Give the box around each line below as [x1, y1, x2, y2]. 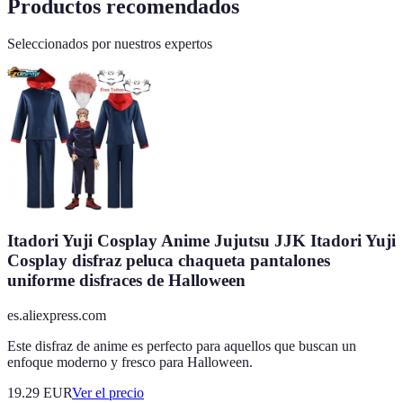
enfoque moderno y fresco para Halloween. [7, 354, 253, 370]
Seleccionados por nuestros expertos [7, 36, 212, 52]
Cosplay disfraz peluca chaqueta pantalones [7, 251, 330, 271]
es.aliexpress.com [7, 307, 106, 323]
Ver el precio [72, 384, 144, 400]
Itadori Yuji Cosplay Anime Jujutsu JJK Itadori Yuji [7, 231, 396, 251]
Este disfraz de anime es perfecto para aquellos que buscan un [7, 337, 356, 354]
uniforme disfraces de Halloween [7, 271, 246, 291]
